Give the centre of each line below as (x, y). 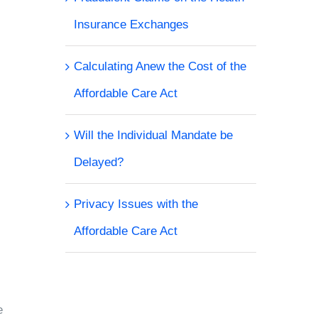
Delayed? (98, 162)
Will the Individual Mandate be (153, 135)
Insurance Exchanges (131, 24)
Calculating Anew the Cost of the (160, 66)
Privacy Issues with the (136, 204)
